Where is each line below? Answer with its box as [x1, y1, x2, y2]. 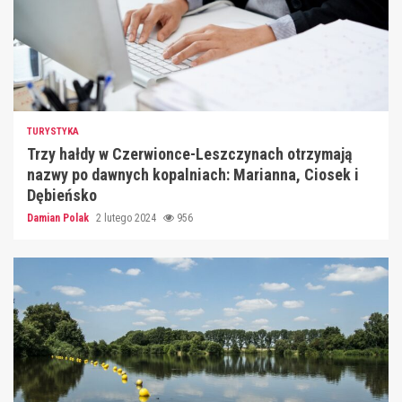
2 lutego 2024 [96, 211, 159, 224]
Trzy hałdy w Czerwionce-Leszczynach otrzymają [27, 144, 352, 163]
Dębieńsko [27, 185, 97, 205]
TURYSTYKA [27, 125, 79, 137]
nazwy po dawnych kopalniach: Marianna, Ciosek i [27, 164, 359, 184]
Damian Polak [27, 211, 92, 224]
